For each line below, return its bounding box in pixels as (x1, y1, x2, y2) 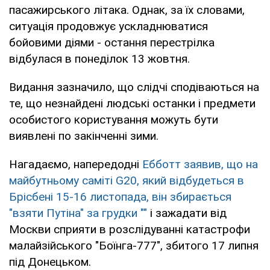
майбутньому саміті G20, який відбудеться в (9, 173, 244, 187)
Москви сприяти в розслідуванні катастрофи (9, 222, 250, 236)
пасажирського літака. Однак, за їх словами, (9, 2, 245, 17)
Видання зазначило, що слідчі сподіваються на (9, 80, 259, 94)
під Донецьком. (9, 254, 91, 269)
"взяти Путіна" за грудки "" (9, 206, 147, 220)
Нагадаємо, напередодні (9, 157, 142, 171)
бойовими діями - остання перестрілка (9, 35, 215, 49)
